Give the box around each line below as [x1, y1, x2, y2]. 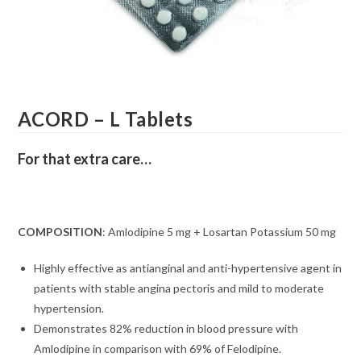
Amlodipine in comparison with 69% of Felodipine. [34, 342, 282, 356]
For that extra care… [18, 150, 152, 168]
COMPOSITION [18, 225, 103, 239]
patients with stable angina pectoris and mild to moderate [34, 281, 325, 296]
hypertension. [34, 301, 105, 316]
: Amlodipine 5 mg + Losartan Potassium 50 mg [102, 225, 337, 239]
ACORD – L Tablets [18, 107, 193, 131]
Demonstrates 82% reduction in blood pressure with [34, 322, 299, 336]
